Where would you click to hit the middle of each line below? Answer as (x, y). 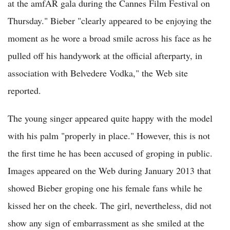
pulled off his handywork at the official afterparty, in (105, 55)
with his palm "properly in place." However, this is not (109, 135)
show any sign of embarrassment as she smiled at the (106, 223)
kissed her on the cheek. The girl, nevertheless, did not (110, 205)
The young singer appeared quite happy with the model (110, 118)
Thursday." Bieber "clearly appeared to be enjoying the (110, 20)
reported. (24, 90)
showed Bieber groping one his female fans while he (105, 188)
